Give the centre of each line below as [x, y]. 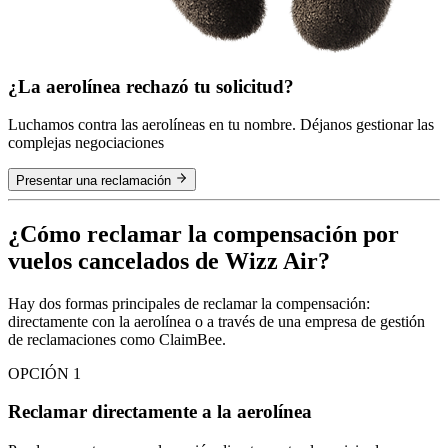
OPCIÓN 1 [44, 373]
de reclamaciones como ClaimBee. [117, 339]
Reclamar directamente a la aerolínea [160, 412]
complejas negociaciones [86, 143]
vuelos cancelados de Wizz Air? [169, 260]
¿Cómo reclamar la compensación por [203, 233]
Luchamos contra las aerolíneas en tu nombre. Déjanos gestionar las [221, 125]
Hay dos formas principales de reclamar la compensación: [189, 303]
